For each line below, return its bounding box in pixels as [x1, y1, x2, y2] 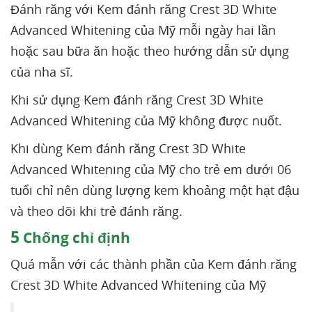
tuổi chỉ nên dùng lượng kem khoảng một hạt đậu [10, 182, 299, 198]
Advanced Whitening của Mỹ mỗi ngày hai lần [10, 22, 276, 38]
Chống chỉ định [19, 228, 130, 247]
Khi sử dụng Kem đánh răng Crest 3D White [10, 91, 263, 108]
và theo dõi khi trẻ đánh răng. [10, 203, 182, 219]
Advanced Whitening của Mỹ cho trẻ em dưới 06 [10, 161, 291, 178]
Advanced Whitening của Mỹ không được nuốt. [10, 112, 282, 129]
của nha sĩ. [10, 63, 73, 80]
